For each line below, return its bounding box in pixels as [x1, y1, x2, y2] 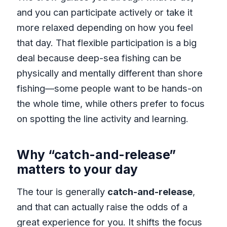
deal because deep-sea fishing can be [16, 52, 181, 63]
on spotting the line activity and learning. [16, 112, 188, 124]
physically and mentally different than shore [16, 67, 203, 79]
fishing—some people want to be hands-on [16, 82, 202, 94]
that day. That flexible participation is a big [16, 36, 197, 48]
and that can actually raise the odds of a [16, 201, 187, 213]
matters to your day [16, 161, 138, 177]
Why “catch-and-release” [16, 146, 176, 162]
